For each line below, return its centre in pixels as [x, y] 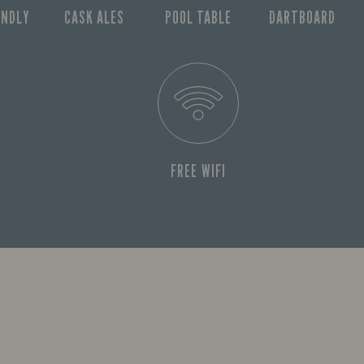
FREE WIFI [198, 171]
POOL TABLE [198, 17]
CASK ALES [94, 17]
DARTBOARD [302, 17]
